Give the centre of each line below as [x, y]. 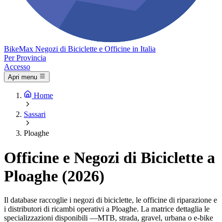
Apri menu [23, 77]
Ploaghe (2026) [54, 176]
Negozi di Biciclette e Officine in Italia [95, 49]
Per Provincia [25, 58]
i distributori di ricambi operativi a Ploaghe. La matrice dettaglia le [107, 209]
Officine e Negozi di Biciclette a [110, 157]
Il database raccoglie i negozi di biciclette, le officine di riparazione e [111, 200]
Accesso [17, 67]
